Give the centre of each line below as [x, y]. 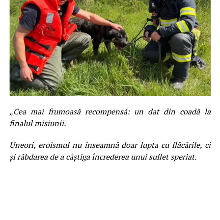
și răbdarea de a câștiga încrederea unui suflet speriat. [103, 156]
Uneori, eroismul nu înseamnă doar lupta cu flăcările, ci [110, 145]
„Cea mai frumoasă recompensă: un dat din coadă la [110, 111]
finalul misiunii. [37, 123]
